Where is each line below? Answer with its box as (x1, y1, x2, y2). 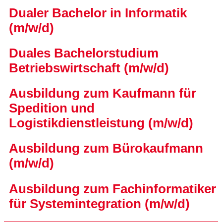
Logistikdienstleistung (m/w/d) (9, 116, 193, 130)
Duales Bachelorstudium (9, 46, 159, 60)
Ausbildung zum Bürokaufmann (9, 141, 203, 156)
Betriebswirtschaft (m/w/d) (9, 60, 169, 75)
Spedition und (9, 101, 95, 115)
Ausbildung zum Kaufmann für (9, 86, 196, 101)
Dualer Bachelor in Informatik (9, 5, 187, 20)
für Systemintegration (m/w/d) (9, 196, 190, 211)
